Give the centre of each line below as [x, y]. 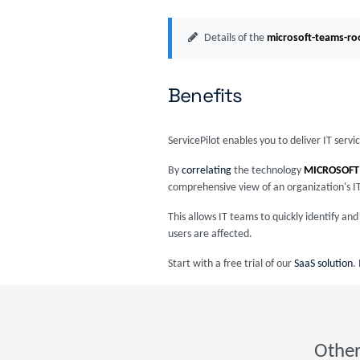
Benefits [205, 95]
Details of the [235, 38]
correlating [207, 171]
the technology [268, 171]
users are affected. [210, 234]
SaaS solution [323, 264]
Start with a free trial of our [231, 264]
